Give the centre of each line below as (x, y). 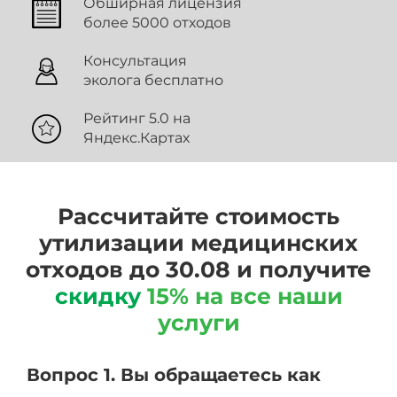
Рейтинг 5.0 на (137, 119)
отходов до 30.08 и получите (198, 270)
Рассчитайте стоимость (198, 217)
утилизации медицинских (198, 243)
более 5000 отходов (157, 23)
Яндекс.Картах (136, 138)
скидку (97, 296)
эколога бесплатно (153, 81)
